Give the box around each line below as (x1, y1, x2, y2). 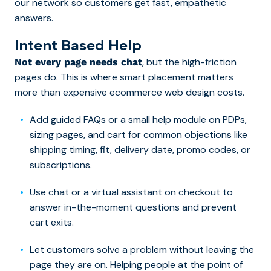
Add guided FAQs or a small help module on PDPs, (30, 113, 247, 126)
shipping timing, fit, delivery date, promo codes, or (30, 143, 250, 156)
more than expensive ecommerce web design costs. (15, 85, 244, 99)
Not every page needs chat (15, 56, 142, 68)
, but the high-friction (142, 55, 237, 68)
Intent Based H (15, 35, 119, 54)
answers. (15, 11, 53, 24)
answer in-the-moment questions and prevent (30, 200, 237, 214)
